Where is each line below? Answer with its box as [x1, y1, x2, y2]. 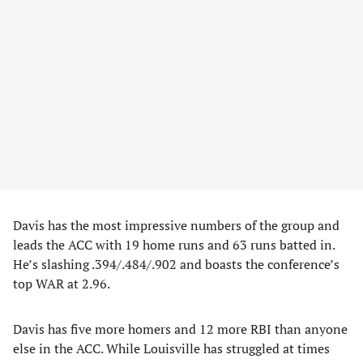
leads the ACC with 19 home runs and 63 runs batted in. [13, 236, 335, 254]
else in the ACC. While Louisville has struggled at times [13, 340, 330, 357]
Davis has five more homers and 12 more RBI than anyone [13, 320, 348, 338]
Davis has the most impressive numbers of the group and [13, 216, 340, 234]
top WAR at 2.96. [13, 275, 113, 293]
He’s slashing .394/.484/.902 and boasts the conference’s [13, 255, 340, 273]
